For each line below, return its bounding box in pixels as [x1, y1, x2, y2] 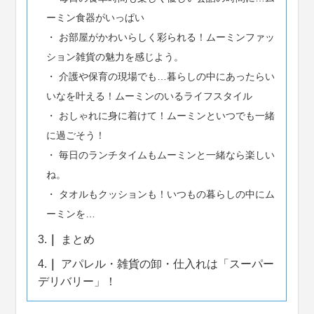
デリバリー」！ [38, 275, 117, 287]
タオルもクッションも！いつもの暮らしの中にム [55, 188, 275, 200]
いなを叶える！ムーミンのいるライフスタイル [46, 90, 252, 102]
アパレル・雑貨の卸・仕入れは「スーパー [58, 257, 275, 270]
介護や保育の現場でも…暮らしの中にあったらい [55, 70, 275, 82]
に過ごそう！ [46, 129, 105, 141]
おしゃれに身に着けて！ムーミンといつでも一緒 [55, 109, 275, 121]
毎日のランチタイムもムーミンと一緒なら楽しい [55, 149, 275, 161]
